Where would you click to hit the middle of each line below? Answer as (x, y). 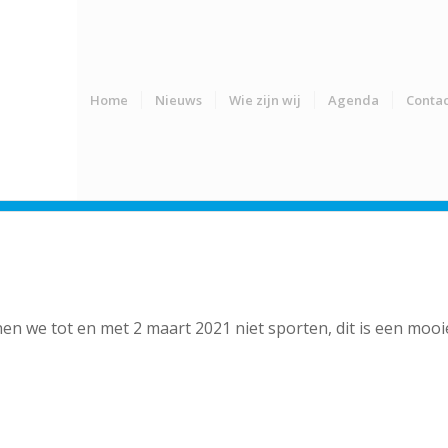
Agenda (353, 100)
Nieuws (178, 100)
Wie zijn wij (265, 100)
